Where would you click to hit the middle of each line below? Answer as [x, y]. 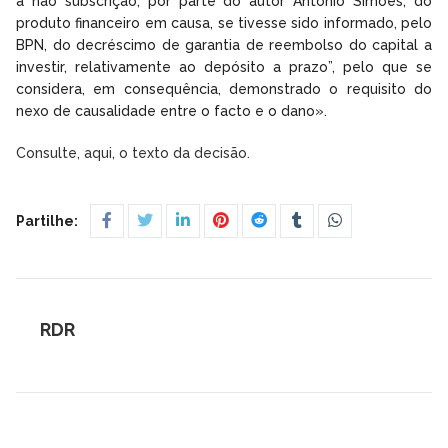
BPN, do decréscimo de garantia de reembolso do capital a [224, 44]
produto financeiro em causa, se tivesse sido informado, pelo [224, 22]
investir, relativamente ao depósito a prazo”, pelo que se [224, 66]
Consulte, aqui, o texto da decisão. [135, 152]
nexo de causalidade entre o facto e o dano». [171, 110]
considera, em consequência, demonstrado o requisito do [224, 88]
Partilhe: [47, 220]
